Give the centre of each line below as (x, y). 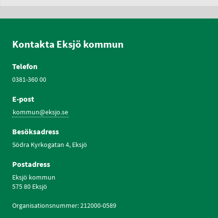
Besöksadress (36, 131)
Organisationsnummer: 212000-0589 (64, 205)
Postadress (31, 164)
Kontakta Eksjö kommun (68, 44)
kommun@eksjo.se (40, 112)
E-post (23, 99)
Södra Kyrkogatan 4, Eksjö (50, 145)
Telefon (25, 66)
